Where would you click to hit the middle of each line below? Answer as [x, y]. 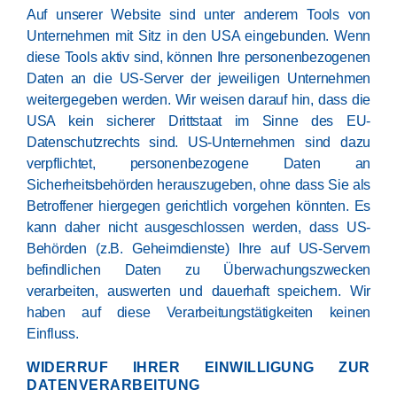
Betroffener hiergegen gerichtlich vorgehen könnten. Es [198, 206]
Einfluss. [53, 334]
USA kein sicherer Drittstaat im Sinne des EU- [198, 121]
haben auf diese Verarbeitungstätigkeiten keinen [198, 312]
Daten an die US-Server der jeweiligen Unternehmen [198, 78]
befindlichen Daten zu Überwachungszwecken [198, 270]
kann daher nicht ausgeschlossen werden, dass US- [198, 227]
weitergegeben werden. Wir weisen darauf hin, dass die [198, 100]
